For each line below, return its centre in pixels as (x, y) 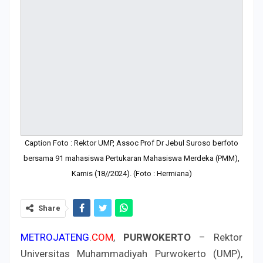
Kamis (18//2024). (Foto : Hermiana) (131, 173)
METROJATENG (55, 237)
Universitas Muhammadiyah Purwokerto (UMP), (131, 253)
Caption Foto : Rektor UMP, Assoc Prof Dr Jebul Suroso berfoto (131, 143)
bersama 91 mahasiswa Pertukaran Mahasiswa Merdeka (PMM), (131, 158)
